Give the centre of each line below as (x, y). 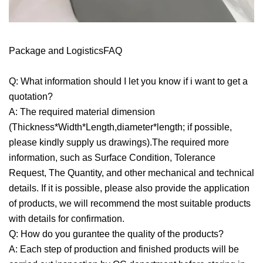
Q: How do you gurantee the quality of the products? (116, 234)
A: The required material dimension (82, 112)
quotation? (31, 97)
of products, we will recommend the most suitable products (130, 204)
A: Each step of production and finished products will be (124, 249)
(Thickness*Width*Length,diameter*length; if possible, (120, 127)
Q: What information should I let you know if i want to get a (128, 82)
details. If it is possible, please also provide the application (129, 188)
